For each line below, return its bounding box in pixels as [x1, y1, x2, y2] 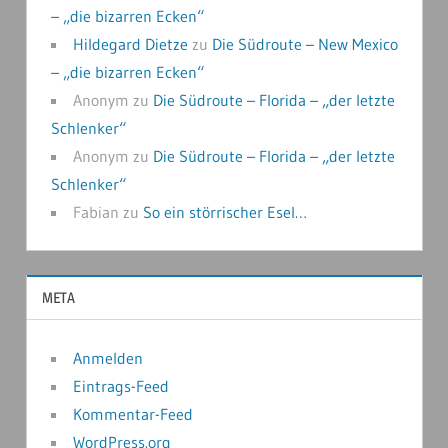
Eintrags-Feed [72, 375, 169, 396]
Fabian [72, 202, 119, 223]
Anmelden [72, 347, 143, 368]
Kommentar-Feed [72, 403, 193, 424]
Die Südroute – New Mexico [211, 34, 398, 55]
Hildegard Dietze [72, 34, 188, 55]
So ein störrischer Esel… [142, 202, 307, 223]
